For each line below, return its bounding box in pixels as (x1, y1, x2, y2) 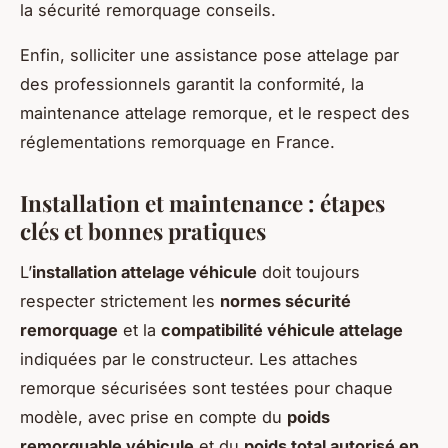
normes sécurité (220, 290, 351, 311)
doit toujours (257, 261, 360, 282)
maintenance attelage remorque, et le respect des (20, 102, 410, 123)
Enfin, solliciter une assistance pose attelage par (20, 44, 399, 65)
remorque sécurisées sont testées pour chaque (20, 377, 393, 398)
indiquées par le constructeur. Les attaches (20, 348, 358, 369)
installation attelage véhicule (32, 261, 257, 282)
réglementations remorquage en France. (20, 131, 335, 152)
